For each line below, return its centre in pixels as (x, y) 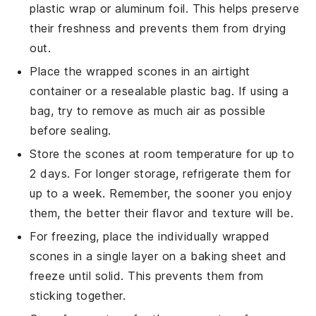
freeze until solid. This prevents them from (147, 275)
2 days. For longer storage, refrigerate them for (160, 173)
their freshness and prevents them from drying (158, 28)
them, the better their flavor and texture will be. (162, 213)
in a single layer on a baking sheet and (178, 256)
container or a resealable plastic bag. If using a (159, 91)
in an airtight (214, 71)
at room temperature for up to (210, 153)
